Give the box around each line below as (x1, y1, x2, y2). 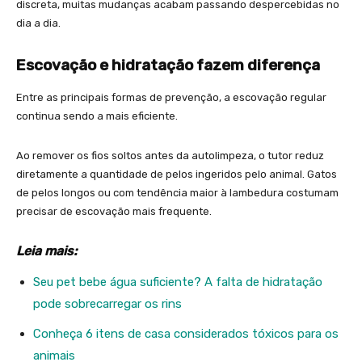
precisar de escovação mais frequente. (16, 205, 212, 218)
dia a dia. (16, 17, 61, 30)
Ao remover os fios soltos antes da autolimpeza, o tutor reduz (16, 149, 324, 162)
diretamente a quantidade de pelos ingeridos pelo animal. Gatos (16, 168, 337, 181)
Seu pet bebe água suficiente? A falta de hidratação (33, 275, 322, 290)
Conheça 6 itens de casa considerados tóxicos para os (33, 326, 339, 342)
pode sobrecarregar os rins (33, 297, 182, 312)
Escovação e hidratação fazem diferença (16, 56, 320, 75)
